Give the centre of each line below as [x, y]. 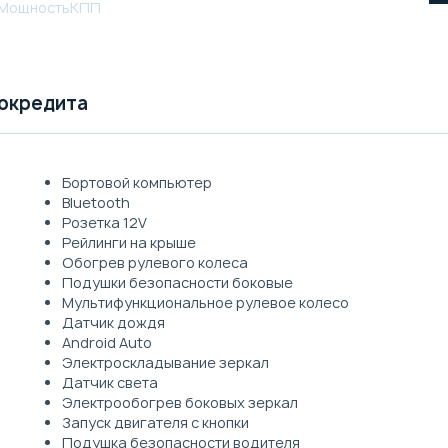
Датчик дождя [113, 322]
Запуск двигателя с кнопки [155, 422]
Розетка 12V [104, 222]
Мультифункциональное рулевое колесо [205, 302]
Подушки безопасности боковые [177, 282]
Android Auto [106, 342]
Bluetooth [95, 202]
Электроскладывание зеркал [165, 362]
